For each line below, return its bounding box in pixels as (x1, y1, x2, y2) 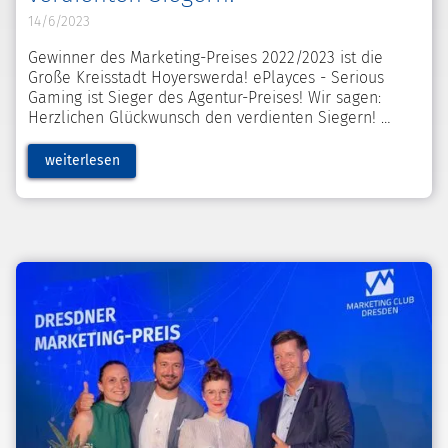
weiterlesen (44, 152, 120, 170)
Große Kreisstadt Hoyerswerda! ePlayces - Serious (28, 68, 384, 88)
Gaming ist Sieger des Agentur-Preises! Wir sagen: (28, 88, 381, 108)
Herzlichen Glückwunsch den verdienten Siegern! (28, 108, 381, 128)
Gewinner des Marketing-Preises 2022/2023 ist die (28, 48, 383, 68)
